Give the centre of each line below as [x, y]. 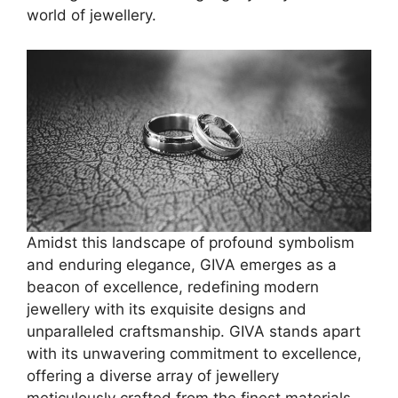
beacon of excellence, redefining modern [173, 287]
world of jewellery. [92, 16]
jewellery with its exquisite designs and [167, 309]
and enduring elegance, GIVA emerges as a [182, 264]
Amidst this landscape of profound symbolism [191, 242]
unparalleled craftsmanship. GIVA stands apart [194, 331]
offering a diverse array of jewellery [153, 375]
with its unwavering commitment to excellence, [194, 353]
